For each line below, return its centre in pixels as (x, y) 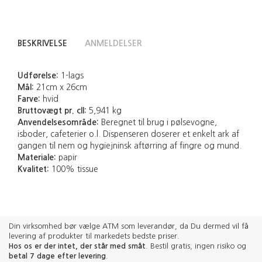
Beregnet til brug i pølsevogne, (158, 123)
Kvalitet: (33, 169)
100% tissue (74, 169)
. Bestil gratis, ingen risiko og (196, 246)
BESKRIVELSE (42, 44)
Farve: (29, 99)
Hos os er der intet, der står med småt (77, 246)
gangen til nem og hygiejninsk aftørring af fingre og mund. (130, 146)
